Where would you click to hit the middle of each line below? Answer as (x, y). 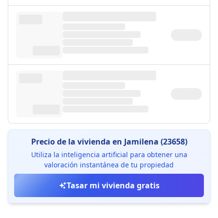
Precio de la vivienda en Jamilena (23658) (109, 142)
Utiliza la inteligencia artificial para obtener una (109, 154)
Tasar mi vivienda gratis (113, 185)
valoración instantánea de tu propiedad (109, 165)
